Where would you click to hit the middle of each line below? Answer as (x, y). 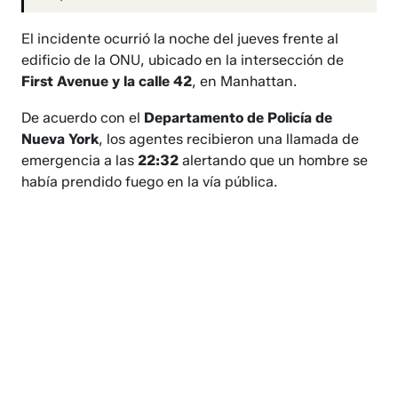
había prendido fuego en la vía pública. (150, 182)
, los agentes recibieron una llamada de (229, 139)
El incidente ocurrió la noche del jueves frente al (180, 39)
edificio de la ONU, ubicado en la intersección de (183, 60)
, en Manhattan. (245, 82)
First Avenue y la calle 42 (107, 82)
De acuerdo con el (83, 118)
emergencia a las (80, 161)
